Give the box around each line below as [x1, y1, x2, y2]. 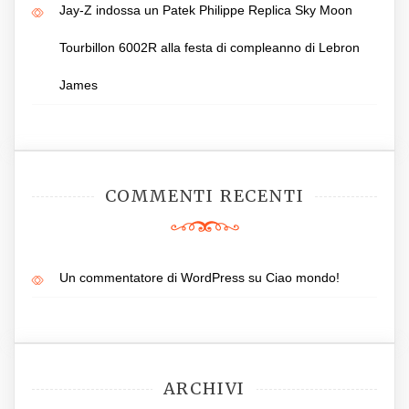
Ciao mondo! [266, 269, 340, 285]
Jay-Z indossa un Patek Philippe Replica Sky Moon [59, 2, 352, 17]
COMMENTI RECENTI [104, 184, 305, 206]
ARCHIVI [163, 377, 246, 399]
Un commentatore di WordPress [59, 269, 245, 285]
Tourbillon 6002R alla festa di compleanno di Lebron [59, 39, 360, 55]
